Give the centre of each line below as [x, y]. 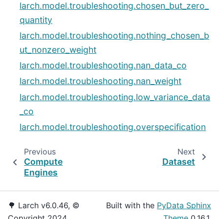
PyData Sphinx [184, 205]
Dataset [178, 161]
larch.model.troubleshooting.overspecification [113, 127]
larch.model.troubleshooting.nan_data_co [103, 66]
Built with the [131, 205]
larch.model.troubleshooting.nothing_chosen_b [114, 35]
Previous [40, 151]
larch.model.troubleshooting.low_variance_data [115, 97]
